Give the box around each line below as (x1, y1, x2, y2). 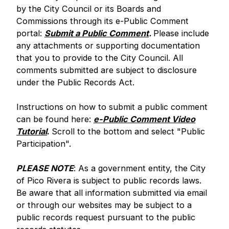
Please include (153, 28, 209, 38)
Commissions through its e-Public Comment (16, 16, 189, 26)
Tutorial (16, 126, 47, 136)
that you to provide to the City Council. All (16, 53, 183, 63)
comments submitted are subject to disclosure (16, 65, 197, 75)
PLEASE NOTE (16, 163, 74, 173)
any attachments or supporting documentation (16, 40, 200, 51)
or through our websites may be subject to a (16, 200, 192, 210)
